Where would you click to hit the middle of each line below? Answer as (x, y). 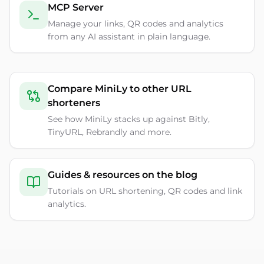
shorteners (74, 103)
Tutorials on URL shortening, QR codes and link (145, 191)
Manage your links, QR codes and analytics (136, 24)
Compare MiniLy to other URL (120, 89)
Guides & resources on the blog (123, 175)
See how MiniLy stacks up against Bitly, (129, 119)
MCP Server (76, 7)
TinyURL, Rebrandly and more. (110, 132)
